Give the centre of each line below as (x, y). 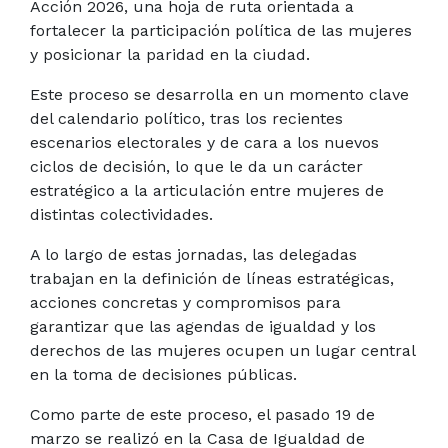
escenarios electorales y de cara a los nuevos (204, 142)
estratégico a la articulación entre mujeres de (207, 190)
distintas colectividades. (121, 214)
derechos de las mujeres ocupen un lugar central (222, 350)
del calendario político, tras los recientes (186, 118)
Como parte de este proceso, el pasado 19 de (202, 414)
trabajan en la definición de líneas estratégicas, (212, 278)
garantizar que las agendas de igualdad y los (203, 326)
